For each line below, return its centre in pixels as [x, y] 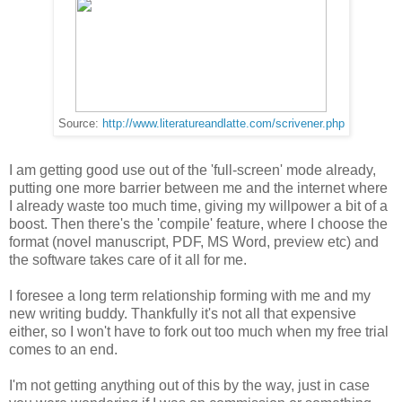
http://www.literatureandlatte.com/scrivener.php [223, 123]
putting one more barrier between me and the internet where [198, 188]
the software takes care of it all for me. [128, 259]
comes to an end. [63, 349]
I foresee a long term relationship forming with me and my [190, 295]
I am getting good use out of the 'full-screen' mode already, [192, 170]
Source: [80, 123]
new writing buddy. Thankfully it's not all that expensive [183, 313]
